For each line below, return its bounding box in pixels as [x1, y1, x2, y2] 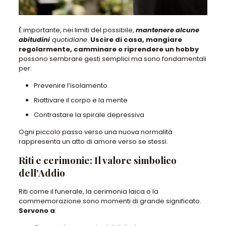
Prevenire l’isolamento [33, 81, 107, 91]
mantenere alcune [135, 25, 199, 35]
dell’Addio [18, 166, 65, 180]
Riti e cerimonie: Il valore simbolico [18, 153, 177, 167]
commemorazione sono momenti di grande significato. [18, 196, 201, 206]
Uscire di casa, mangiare [90, 35, 182, 45]
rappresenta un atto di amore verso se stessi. [18, 137, 168, 147]
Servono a [18, 206, 55, 216]
